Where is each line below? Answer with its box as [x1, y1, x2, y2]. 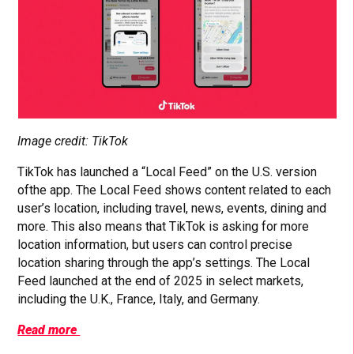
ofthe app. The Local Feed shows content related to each [17, 182, 332, 198]
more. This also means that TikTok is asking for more [17, 218, 310, 234]
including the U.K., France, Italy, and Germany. [17, 291, 261, 307]
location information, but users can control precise [17, 236, 293, 252]
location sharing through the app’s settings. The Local [17, 254, 311, 270]
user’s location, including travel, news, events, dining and [17, 200, 327, 216]
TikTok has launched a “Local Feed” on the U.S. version [17, 164, 318, 179]
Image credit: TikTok [17, 133, 129, 149]
